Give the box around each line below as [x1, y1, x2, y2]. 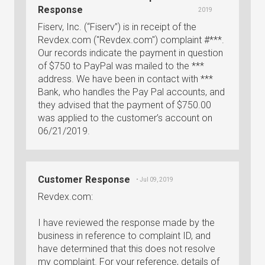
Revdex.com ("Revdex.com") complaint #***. [38, 34, 224, 46]
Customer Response [38, 174, 130, 185]
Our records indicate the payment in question [38, 47, 223, 59]
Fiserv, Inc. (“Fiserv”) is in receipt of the [38, 21, 196, 33]
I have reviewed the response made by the [38, 217, 215, 228]
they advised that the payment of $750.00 [38, 99, 211, 111]
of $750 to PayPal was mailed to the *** [38, 60, 204, 72]
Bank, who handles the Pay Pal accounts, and [38, 86, 225, 98]
